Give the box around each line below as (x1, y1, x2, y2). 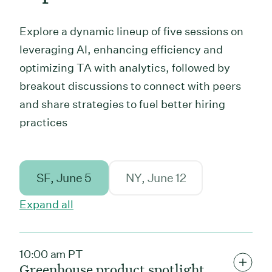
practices (19, 115, 67, 129)
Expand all (19, 197, 73, 211)
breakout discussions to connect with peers (19, 79, 241, 92)
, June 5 (50, 171, 92, 185)
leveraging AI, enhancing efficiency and (19, 42, 223, 56)
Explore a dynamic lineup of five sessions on (19, 24, 243, 38)
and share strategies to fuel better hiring (19, 97, 225, 110)
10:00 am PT (19, 247, 83, 260)
